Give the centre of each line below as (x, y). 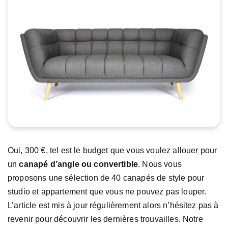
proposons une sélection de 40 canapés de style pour (106, 178)
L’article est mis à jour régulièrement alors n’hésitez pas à (113, 205)
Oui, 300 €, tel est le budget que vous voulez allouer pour (112, 150)
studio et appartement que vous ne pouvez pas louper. (107, 191)
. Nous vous (160, 164)
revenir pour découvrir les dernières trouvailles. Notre (105, 219)
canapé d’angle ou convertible (79, 164)
